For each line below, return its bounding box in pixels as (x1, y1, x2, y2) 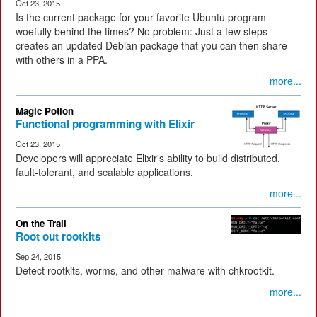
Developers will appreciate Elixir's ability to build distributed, (16, 151, 280, 165)
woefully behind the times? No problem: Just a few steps (16, 24, 267, 38)
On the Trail (16, 217, 67, 230)
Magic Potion (16, 104, 74, 117)
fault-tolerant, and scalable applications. (16, 165, 193, 179)
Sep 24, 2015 (16, 250, 61, 262)
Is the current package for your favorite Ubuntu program (16, 10, 266, 24)
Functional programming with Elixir (16, 116, 195, 132)
